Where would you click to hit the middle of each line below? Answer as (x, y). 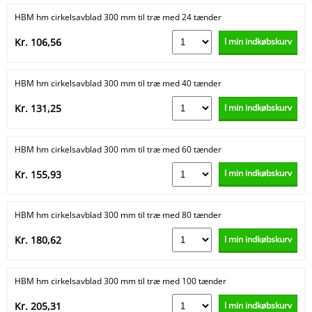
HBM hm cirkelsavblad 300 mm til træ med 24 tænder (118, 17)
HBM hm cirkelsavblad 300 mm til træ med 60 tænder (118, 149)
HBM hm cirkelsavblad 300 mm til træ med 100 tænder (120, 281)
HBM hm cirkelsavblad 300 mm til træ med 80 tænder (118, 215)
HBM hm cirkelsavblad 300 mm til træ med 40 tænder (118, 83)
